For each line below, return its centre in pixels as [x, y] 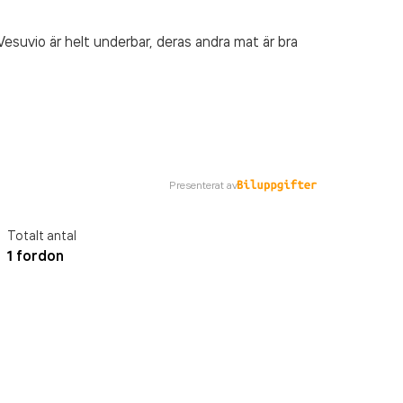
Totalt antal [42, 235]
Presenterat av [203, 185]
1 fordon [36, 255]
